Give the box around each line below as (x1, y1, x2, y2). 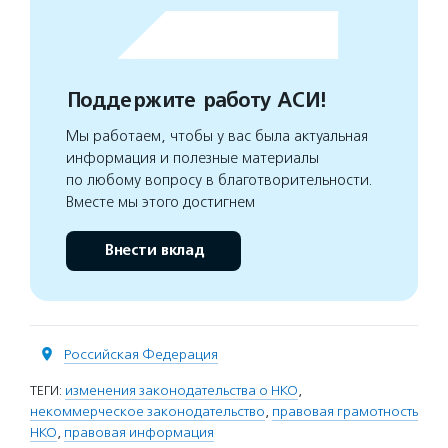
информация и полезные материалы (66, 148, 319, 167)
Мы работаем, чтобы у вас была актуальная (66, 126, 368, 145)
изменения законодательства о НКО (65, 381, 298, 399)
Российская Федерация (64, 345, 218, 363)
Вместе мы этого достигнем (66, 192, 255, 211)
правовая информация (64, 423, 214, 441)
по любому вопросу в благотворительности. (66, 170, 373, 189)
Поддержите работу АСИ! (66, 87, 325, 113)
